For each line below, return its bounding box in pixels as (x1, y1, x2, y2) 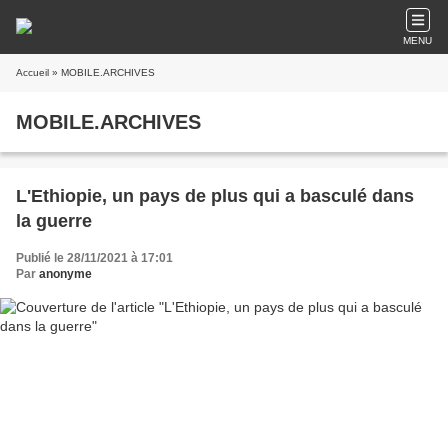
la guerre (16, 211, 92, 231)
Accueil (16, 67, 49, 78)
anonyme (39, 267, 92, 281)
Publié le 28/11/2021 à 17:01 (16, 251, 173, 265)
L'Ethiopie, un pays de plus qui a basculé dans (16, 186, 414, 206)
